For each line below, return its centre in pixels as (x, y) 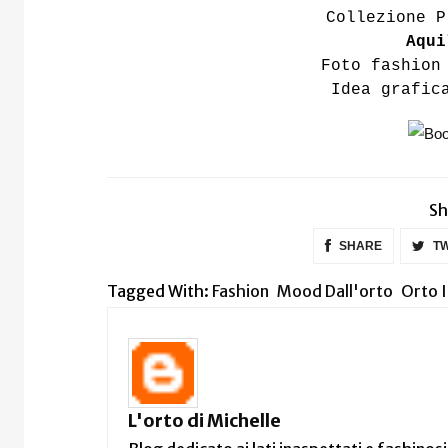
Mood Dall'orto (335, 290)
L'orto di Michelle (204, 420)
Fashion (240, 290)
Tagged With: (159, 290)
